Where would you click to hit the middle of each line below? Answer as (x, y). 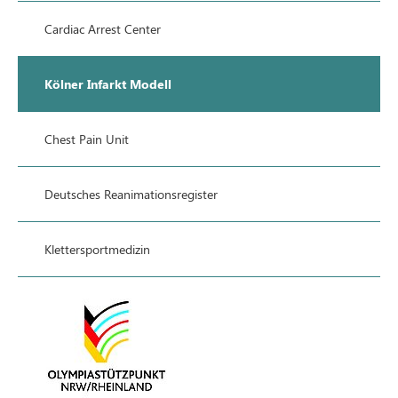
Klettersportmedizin (97, 249)
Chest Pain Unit (87, 139)
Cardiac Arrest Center (103, 29)
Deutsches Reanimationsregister (131, 194)
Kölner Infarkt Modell (108, 84)
